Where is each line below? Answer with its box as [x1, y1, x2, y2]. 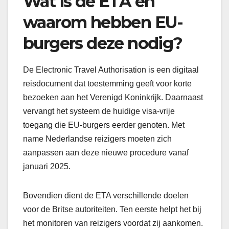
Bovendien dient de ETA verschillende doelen [23, 191, 189, 200]
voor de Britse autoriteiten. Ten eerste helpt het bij [23, 205, 201, 214]
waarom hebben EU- [23, 12, 183, 33]
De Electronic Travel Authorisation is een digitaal [23, 65, 199, 75]
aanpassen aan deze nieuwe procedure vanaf [23, 148, 189, 157]
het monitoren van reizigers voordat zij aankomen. [23, 219, 203, 228]
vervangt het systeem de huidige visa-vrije [23, 107, 175, 116]
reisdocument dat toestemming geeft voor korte [23, 79, 192, 88]
